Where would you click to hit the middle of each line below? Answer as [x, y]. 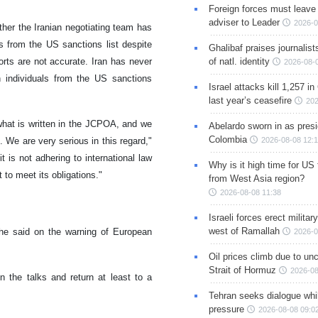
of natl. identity [239, 61]
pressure [226, 309]
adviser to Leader [244, 22]
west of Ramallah [244, 231]
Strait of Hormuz [242, 270]
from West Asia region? [256, 178]
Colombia [227, 139]
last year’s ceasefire [250, 100]
